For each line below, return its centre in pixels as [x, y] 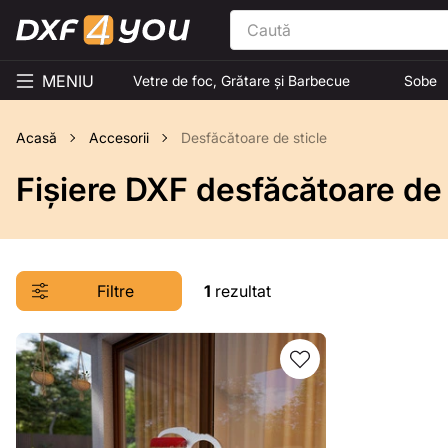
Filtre [115, 291]
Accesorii [119, 137]
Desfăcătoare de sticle [254, 137]
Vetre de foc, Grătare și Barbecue [241, 80]
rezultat [241, 291]
